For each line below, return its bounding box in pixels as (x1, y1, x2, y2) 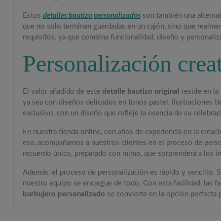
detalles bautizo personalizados (42, 12, 141, 20)
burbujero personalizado (22, 190, 105, 198)
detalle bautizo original (102, 88, 180, 96)
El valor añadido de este (22, 88, 102, 96)
